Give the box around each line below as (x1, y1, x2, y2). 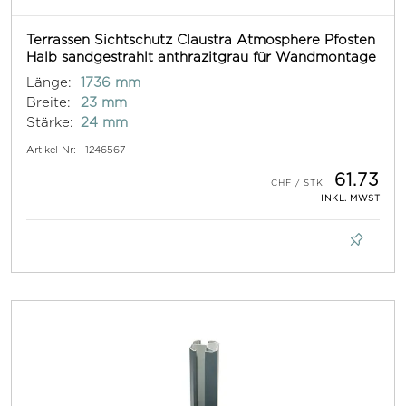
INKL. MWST (321, 193, 380, 204)
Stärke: (26, 115, 73, 130)
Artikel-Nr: (26, 144, 76, 156)
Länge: (26, 75, 72, 90)
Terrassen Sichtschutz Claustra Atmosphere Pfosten (26, 33, 375, 47)
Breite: (26, 95, 71, 110)
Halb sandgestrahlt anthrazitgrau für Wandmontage (26, 50, 376, 64)
